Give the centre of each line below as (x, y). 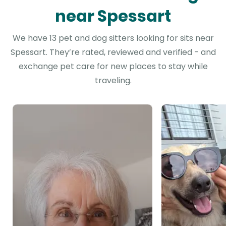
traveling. (113, 80)
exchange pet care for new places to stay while (113, 66)
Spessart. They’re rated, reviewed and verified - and (113, 52)
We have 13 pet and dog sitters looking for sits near (113, 38)
